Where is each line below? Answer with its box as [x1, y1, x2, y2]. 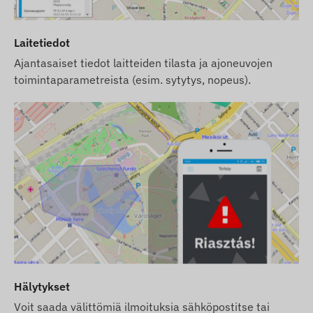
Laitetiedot [14, 35, 70, 50]
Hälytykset [14, 279, 70, 293]
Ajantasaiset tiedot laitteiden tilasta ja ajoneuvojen [14, 55, 272, 70]
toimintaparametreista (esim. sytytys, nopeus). [14, 72, 251, 87]
